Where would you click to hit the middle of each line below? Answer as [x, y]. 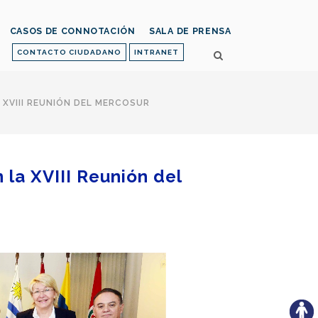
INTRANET [157, 52]
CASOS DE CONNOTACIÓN [72, 31]
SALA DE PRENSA [190, 31]
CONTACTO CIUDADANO [69, 52]
